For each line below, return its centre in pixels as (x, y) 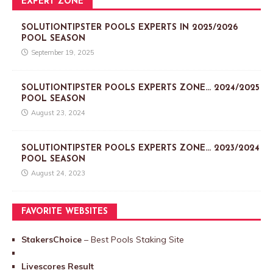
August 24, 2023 (58, 173)
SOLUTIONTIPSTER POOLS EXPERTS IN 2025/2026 (129, 27)
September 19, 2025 (63, 52)
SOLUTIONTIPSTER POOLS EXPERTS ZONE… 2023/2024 (140, 148)
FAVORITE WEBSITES (65, 211)
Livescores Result (58, 266)
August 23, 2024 (58, 112)
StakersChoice (53, 239)
